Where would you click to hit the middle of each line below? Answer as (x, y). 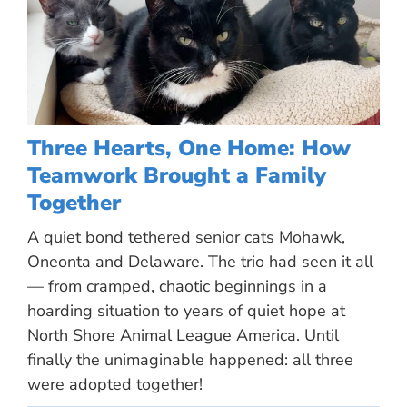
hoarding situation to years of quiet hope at (186, 310)
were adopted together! (115, 384)
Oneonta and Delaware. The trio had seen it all (200, 261)
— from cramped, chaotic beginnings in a (177, 286)
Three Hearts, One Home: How (189, 148)
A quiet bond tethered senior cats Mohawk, (186, 237)
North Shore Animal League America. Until (183, 335)
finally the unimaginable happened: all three (190, 359)
